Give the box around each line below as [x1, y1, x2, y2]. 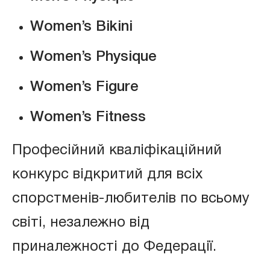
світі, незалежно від [12, 216, 154, 230]
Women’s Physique [30, 50, 157, 64]
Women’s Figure [30, 80, 139, 94]
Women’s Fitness [30, 110, 146, 124]
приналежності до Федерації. [12, 240, 216, 254]
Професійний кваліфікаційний [12, 143, 222, 157]
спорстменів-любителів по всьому [12, 192, 250, 206]
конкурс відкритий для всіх [12, 168, 202, 181]
